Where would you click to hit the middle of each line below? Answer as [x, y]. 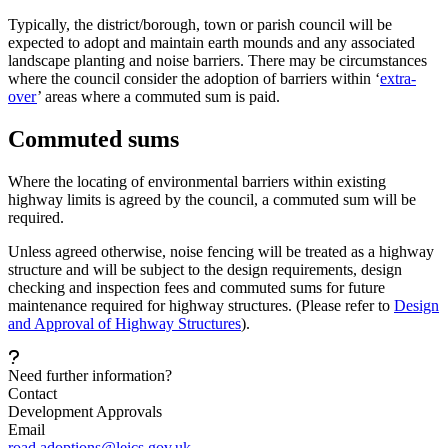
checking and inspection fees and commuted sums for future [196, 287]
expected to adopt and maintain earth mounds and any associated [211, 42]
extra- [398, 78]
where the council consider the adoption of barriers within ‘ [194, 78]
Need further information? [90, 375]
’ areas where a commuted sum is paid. [158, 96]
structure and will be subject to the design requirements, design [205, 269]
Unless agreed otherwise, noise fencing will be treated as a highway [221, 251]
